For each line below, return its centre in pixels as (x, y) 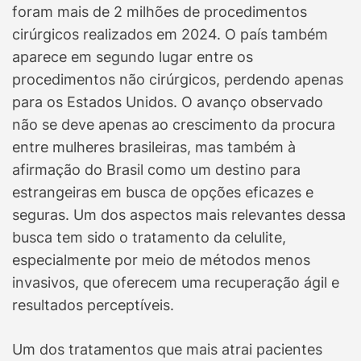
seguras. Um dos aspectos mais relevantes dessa (179, 215)
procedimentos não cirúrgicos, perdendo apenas (178, 80)
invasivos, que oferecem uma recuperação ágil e (176, 283)
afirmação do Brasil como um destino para (156, 170)
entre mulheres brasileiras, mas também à (154, 147)
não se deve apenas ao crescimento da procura (174, 125)
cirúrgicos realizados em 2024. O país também (170, 35)
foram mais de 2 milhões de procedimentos (160, 12)
